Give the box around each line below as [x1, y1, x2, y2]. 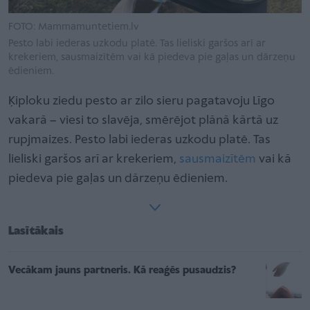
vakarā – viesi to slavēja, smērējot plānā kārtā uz [8, 113, 278, 127]
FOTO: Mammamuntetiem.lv [8, 21, 139, 33]
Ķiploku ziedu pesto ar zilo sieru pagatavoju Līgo [8, 94, 275, 108]
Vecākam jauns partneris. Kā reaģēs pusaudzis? [8, 264, 236, 276]
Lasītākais [8, 224, 64, 238]
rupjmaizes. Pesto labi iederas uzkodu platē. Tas [8, 133, 271, 147]
